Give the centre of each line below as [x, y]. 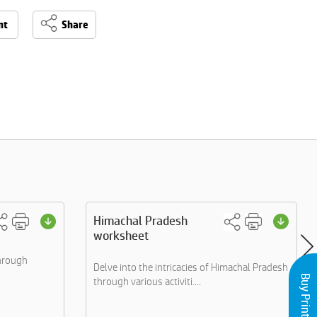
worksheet [121, 235]
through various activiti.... [147, 281]
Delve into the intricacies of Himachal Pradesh [191, 267]
